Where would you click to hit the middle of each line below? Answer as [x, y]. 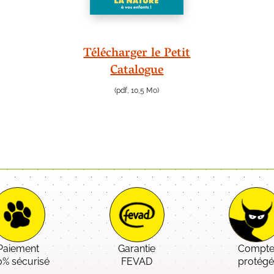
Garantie [137, 249]
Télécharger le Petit [137, 54]
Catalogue [137, 71]
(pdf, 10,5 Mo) [137, 91]
